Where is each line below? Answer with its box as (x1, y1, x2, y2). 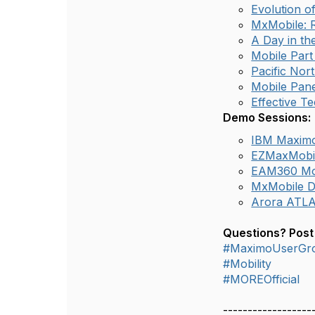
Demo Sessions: (223, 110, 311, 124)
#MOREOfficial (223, 272, 300, 286)
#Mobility (223, 257, 272, 271)
